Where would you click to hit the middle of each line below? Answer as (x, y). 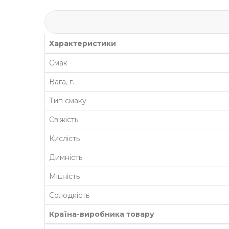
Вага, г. (62, 82)
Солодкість (69, 195)
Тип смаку (68, 100)
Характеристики (83, 43)
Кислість (64, 138)
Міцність (64, 176)
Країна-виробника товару (102, 214)
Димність (66, 157)
